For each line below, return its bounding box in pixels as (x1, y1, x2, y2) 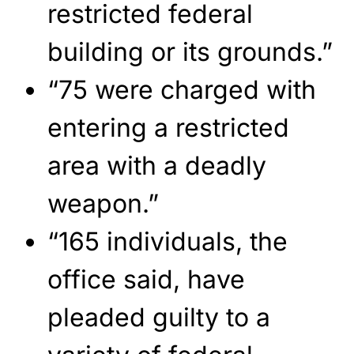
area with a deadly (47, 150, 266, 182)
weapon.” (47, 188, 159, 220)
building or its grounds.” (47, 36, 333, 68)
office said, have (47, 264, 245, 296)
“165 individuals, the (47, 226, 288, 258)
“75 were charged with (47, 74, 316, 106)
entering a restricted (47, 112, 289, 144)
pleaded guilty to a (47, 302, 270, 333)
